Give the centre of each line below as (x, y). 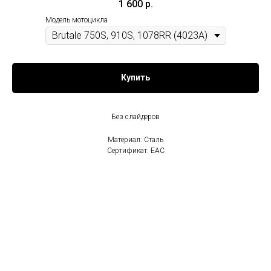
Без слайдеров (135, 116)
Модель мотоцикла (76, 20)
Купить (135, 78)
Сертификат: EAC (135, 150)
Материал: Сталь (135, 139)
